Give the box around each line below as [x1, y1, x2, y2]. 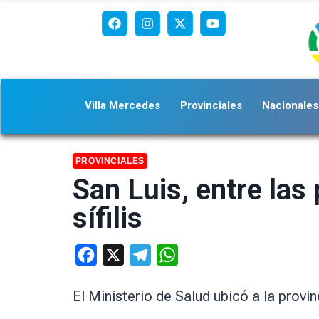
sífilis [72, 201, 142, 235]
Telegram [150, 247, 199, 261]
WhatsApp [177, 247, 229, 261]
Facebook [96, 247, 147, 261]
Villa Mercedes [85, 98, 160, 112]
